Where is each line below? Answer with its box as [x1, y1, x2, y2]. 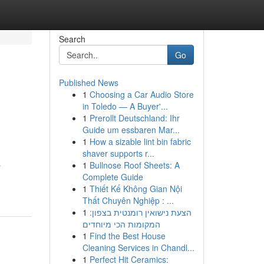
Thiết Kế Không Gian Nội [89, 183, 182, 194]
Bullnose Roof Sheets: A [89, 159, 180, 171]
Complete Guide [82, 171, 143, 183]
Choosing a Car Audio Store [89, 88, 194, 100]
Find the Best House [89, 230, 166, 242]
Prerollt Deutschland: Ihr [89, 112, 180, 124]
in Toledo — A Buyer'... [82, 100, 168, 112]
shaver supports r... [82, 147, 154, 159]
